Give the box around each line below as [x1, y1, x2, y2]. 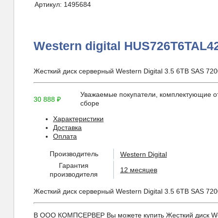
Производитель [49, 150, 98, 158]
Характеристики [53, 115, 104, 123]
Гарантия [59, 162, 89, 170]
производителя [50, 170, 98, 179]
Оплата [53, 132, 77, 141]
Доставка [53, 124, 82, 132]
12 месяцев [120, 165, 157, 174]
